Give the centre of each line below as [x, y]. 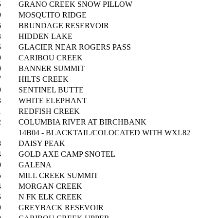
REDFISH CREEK [49, 111]
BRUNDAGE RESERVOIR [64, 26]
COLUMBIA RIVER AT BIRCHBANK [82, 122]
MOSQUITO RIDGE [53, 15]
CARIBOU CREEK [51, 58]
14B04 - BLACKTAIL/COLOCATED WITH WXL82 [104, 133]
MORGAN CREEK [50, 186]
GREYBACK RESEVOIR [61, 208]
